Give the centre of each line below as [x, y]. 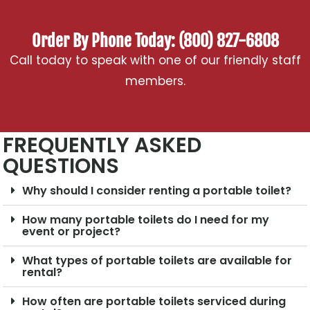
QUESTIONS [61, 166]
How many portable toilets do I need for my [146, 220]
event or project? [72, 232]
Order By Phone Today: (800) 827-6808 [155, 40]
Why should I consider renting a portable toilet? [157, 191]
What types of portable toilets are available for [157, 261]
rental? [43, 273]
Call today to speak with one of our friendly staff [155, 60]
